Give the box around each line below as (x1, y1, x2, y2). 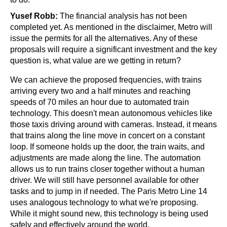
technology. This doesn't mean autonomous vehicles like (10, 108, 212, 118)
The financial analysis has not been (60, 11, 187, 20)
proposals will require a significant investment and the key (10, 45, 217, 54)
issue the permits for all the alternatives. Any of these (10, 33, 198, 43)
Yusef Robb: (10, 11, 60, 20)
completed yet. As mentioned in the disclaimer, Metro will (10, 22, 212, 31)
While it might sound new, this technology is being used (10, 209, 208, 218)
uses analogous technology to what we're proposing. (10, 198, 198, 207)
